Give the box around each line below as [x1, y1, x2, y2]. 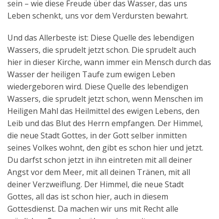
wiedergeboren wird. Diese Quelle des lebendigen [7, 81, 188, 92]
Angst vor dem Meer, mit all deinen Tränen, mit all [7, 167, 190, 178]
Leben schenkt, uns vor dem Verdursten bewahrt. [7, 10, 188, 22]
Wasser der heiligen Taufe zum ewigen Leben [7, 69, 175, 80]
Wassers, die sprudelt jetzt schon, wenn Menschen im [7, 93, 203, 105]
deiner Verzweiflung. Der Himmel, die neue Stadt [7, 179, 184, 190]
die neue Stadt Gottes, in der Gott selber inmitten [7, 130, 187, 141]
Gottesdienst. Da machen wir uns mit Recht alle [7, 203, 178, 215]
